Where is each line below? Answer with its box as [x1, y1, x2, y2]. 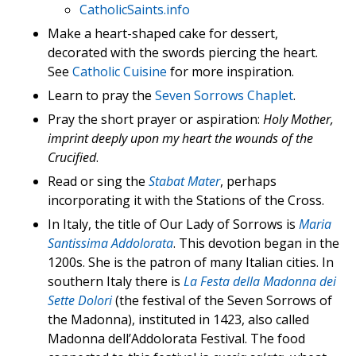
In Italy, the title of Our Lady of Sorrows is [48, 215, 299, 234]
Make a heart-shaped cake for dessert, [48, 25, 278, 43]
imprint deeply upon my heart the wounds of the [48, 130, 313, 148]
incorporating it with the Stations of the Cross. [48, 192, 324, 210]
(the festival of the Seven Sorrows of [112, 292, 332, 310]
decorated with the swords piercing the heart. [48, 44, 318, 62]
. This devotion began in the [173, 234, 339, 253]
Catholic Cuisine [72, 63, 167, 81]
